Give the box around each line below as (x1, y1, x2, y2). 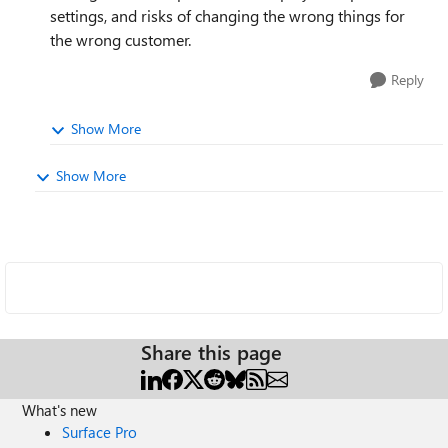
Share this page (141, 338, 282, 365)
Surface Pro (62, 422, 138, 442)
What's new (22, 400, 98, 420)
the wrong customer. (50, 29, 191, 50)
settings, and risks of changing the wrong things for (50, 5, 405, 26)
